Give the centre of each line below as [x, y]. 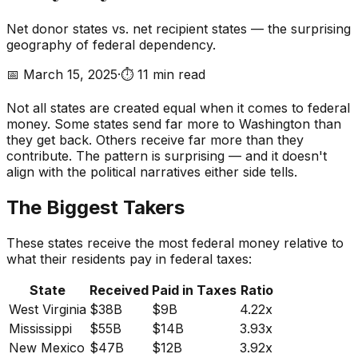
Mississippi [40, 328]
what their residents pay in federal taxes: [129, 259]
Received [119, 290]
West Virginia [48, 309]
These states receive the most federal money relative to [175, 243]
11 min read [171, 74]
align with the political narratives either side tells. [152, 171]
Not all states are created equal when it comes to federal [178, 107]
